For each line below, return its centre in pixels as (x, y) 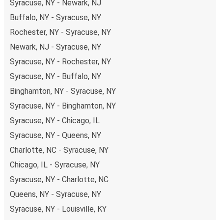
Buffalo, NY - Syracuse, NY (55, 17)
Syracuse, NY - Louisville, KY (58, 209)
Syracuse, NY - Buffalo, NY (55, 76)
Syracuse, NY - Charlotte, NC (59, 179)
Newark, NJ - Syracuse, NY (55, 47)
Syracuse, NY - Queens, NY (55, 135)
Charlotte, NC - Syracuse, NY (59, 150)
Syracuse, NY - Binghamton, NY (63, 106)
